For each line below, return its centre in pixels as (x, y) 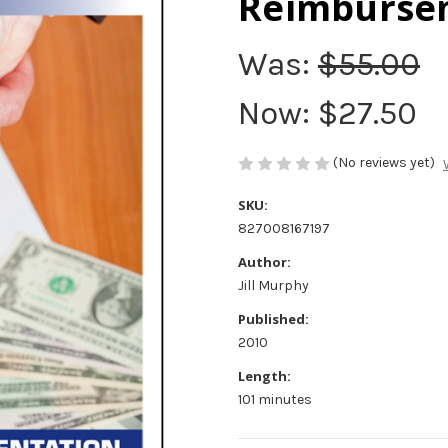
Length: (264, 375)
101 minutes (275, 399)
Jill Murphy (273, 285)
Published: (273, 318)
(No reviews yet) (384, 163)
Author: (264, 261)
